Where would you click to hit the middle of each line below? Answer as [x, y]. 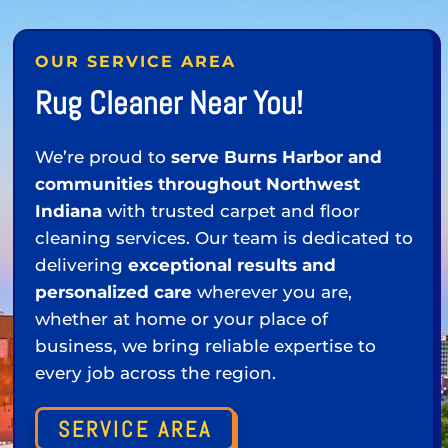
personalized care [113, 292]
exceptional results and [232, 265]
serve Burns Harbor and [274, 157]
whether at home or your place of [181, 319]
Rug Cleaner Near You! [169, 103]
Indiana [68, 211]
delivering [81, 265]
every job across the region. [155, 373]
